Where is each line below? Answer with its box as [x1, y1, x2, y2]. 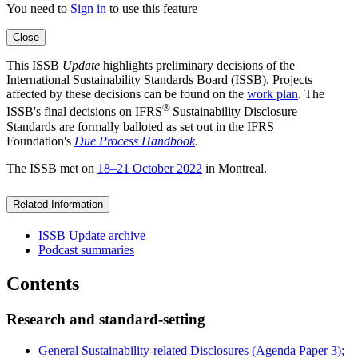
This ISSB [6, 58, 62, 73]
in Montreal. [202, 161, 267, 175]
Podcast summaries [38, 243, 134, 257]
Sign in [70, 2, 106, 16]
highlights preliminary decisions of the [103, 58, 295, 73]
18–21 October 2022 [97, 161, 202, 175]
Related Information [13, 198, 103, 211]
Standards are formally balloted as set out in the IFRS [6, 119, 274, 133]
